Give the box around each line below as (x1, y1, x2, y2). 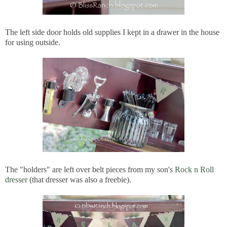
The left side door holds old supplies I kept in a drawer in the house (5, 27, 219, 36)
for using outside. (5, 37, 60, 47)
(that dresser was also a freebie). (27, 175, 131, 184)
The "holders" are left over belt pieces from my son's (5, 165, 175, 174)
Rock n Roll (175, 165, 214, 174)
